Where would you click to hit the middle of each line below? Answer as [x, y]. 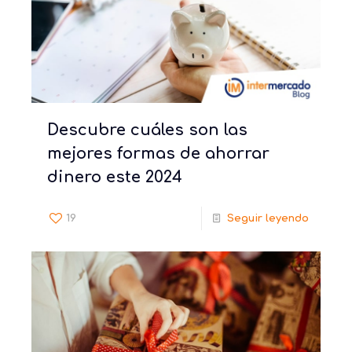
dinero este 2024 [115, 177]
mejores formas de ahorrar [158, 153]
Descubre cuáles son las [147, 130]
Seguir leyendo [268, 218]
